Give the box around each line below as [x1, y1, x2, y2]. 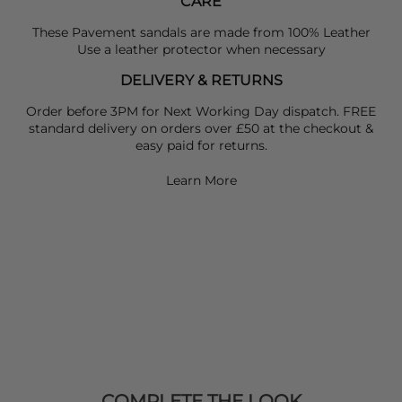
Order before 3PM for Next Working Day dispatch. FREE [26, 102, 376, 119]
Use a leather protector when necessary [76, 40, 326, 57]
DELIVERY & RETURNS [119, 71, 283, 89]
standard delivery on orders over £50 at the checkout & [29, 119, 373, 136]
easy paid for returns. [135, 136, 267, 153]
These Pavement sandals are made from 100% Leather [31, 23, 371, 40]
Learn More [165, 171, 237, 188]
